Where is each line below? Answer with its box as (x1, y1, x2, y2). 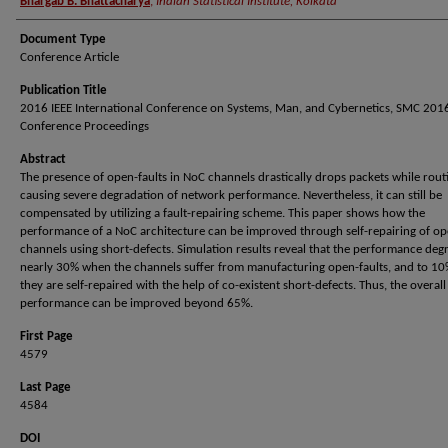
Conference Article (20, 51, 119, 64)
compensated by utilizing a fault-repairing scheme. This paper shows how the (20, 207, 425, 220)
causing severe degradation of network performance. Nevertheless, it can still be (20, 189, 442, 202)
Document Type (20, 33, 106, 46)
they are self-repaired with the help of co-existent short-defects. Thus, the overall (20, 279, 446, 292)
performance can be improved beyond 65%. (20, 297, 253, 310)
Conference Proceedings (20, 120, 149, 133)
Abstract (20, 153, 66, 166)
